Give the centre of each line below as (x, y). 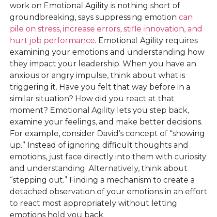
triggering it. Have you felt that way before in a (100, 87)
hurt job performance (52, 40)
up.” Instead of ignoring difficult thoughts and (99, 145)
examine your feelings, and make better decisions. (106, 122)
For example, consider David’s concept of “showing (107, 133)
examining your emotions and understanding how (107, 52)
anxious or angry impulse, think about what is (97, 75)
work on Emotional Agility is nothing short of (95, 6)
